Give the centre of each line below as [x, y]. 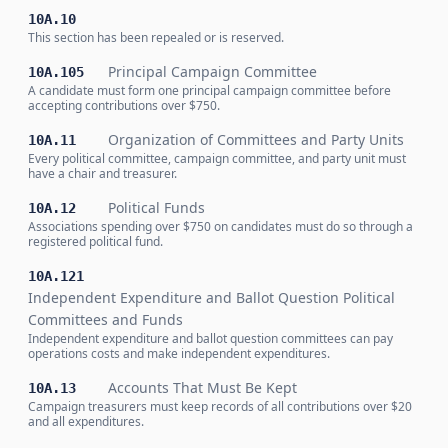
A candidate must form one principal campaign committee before [209, 90]
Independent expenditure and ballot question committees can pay [210, 338]
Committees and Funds [105, 319]
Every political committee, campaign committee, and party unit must [217, 158]
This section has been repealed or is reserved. [156, 37]
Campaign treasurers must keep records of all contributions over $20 [220, 406]
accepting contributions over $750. [124, 105]
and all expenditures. [86, 421]
